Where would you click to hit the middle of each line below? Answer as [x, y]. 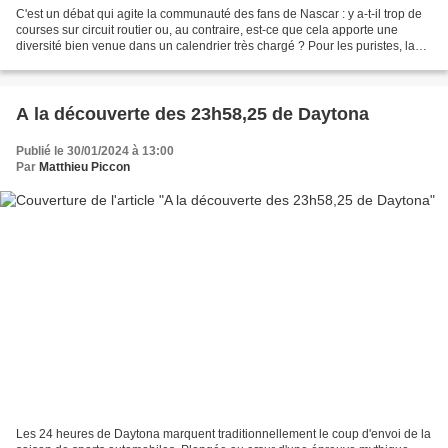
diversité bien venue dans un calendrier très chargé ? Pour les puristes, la [215, 45]
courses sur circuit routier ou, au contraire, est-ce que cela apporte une [207, 29]
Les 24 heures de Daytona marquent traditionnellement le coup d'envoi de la [223, 434]
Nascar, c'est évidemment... [89, 61]
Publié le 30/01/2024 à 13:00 [95, 150]
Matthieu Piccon [84, 166]
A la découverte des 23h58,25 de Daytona [192, 113]
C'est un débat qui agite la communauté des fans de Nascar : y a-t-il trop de [219, 13]
